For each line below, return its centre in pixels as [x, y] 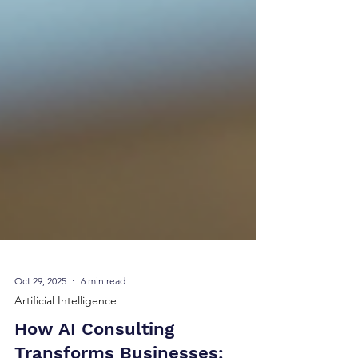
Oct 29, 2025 [40, 309]
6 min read [103, 309]
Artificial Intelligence [66, 329]
